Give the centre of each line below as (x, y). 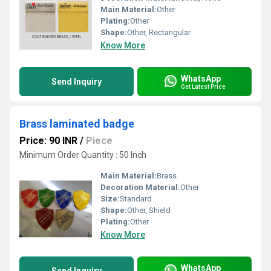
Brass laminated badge (77, 124)
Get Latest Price (203, 87)
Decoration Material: (140, 187)
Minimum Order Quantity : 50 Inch (83, 155)
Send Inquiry (77, 82)
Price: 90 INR (48, 141)
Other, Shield (149, 210)
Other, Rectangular (159, 32)
